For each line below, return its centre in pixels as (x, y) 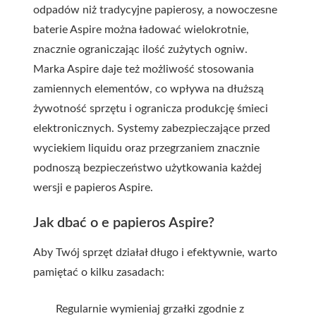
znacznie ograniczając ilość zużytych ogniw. (140, 49)
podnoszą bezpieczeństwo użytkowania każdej (147, 168)
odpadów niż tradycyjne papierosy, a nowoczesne (155, 10)
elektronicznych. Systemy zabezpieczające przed (152, 128)
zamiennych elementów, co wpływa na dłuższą (148, 89)
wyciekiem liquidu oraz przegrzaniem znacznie (146, 148)
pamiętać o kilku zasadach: (99, 272)
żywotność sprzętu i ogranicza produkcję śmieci (151, 109)
